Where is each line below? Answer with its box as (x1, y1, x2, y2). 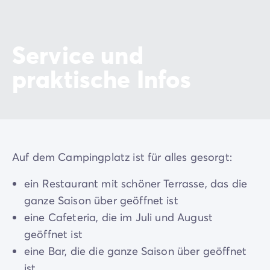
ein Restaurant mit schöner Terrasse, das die (24, 176, 248, 191)
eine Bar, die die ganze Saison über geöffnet (24, 243, 247, 259)
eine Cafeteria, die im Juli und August (24, 210, 213, 225)
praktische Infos (12, 62, 192, 95)
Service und (12, 38, 143, 71)
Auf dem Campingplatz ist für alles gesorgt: (12, 149, 232, 165)
